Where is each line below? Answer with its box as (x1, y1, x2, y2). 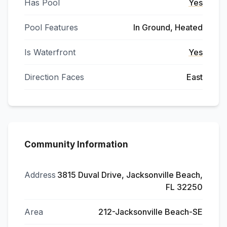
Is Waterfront (24, 47, 75, 57)
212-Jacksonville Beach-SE (98, 207, 203, 217)
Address (24, 170, 56, 180)
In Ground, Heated (133, 22, 203, 32)
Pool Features (24, 22, 78, 32)
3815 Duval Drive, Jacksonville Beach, (57, 170, 203, 180)
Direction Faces (24, 72, 84, 82)
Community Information (24, 139, 128, 149)
